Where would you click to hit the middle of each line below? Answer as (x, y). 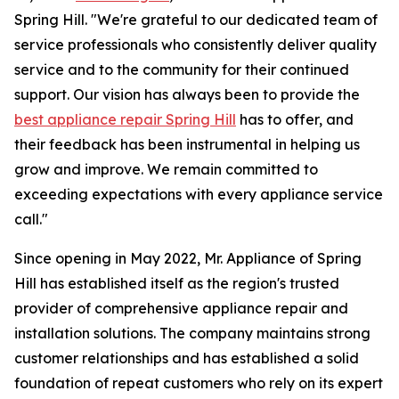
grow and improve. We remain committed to (166, 170)
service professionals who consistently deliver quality (195, 45)
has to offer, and (295, 120)
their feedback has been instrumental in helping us (187, 145)
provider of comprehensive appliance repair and (181, 309)
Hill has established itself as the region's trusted (177, 284)
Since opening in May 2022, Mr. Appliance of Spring (188, 259)
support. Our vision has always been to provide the (187, 95)
